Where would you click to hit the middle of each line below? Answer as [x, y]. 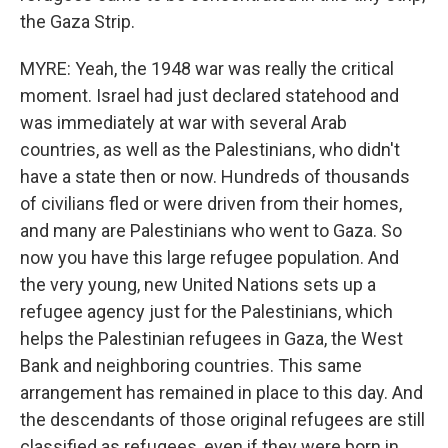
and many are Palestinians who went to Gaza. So [211, 230]
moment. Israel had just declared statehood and [209, 95]
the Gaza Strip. [77, 21]
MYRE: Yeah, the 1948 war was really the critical [207, 68]
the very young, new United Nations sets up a [198, 284]
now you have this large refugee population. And [209, 257]
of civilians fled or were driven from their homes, [211, 203]
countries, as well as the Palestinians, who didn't [210, 149]
